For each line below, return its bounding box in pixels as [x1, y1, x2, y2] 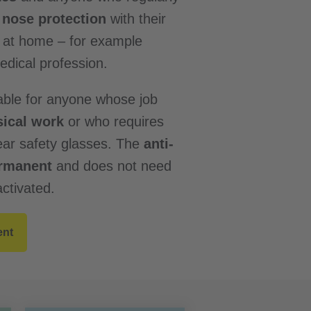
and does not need [52, 158, 171, 174]
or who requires [64, 114, 164, 129]
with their [106, 11, 166, 26]
